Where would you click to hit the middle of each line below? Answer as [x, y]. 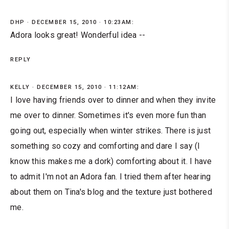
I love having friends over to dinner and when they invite [113, 100]
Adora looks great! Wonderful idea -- [78, 35]
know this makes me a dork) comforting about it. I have [111, 162]
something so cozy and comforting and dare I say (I [105, 146]
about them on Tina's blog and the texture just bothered [111, 192]
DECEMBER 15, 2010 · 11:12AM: [88, 87]
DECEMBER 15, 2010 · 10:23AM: [83, 22]
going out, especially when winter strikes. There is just [110, 131]
